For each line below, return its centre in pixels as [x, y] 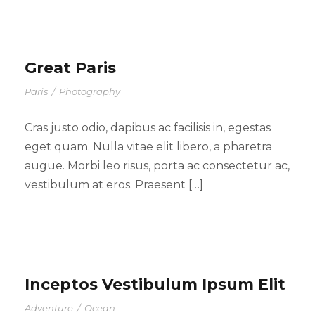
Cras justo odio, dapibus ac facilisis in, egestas [148, 128]
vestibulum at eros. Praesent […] [114, 185]
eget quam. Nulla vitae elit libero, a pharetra [148, 147]
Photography [90, 92]
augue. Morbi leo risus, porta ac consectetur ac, [157, 166]
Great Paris [70, 68]
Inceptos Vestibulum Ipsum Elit [155, 285]
